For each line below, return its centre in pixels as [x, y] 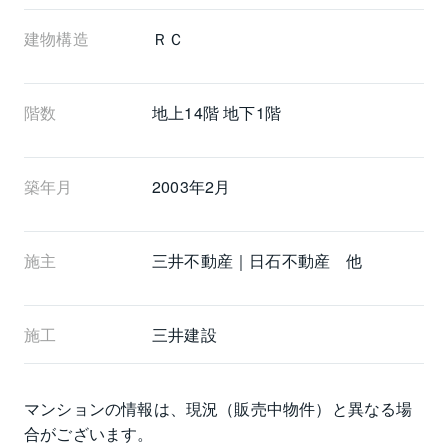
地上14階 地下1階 [216, 112]
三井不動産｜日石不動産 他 [257, 260]
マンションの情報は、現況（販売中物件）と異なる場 [218, 408]
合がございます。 [89, 433]
